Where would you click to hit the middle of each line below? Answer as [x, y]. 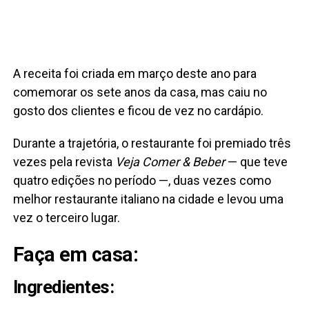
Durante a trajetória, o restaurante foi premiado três [152, 143]
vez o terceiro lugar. [66, 218]
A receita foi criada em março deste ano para [134, 74]
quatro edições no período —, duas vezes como [142, 181]
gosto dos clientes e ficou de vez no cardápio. [138, 111]
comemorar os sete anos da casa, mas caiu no [140, 92]
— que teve [256, 162]
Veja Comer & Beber [170, 162]
